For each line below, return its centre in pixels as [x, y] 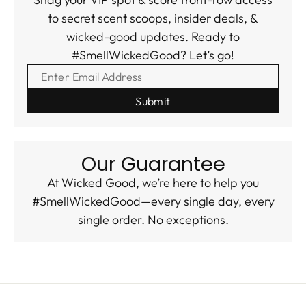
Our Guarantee [153, 164]
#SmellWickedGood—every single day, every [153, 201]
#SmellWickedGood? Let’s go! [153, 55]
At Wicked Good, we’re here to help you [153, 183]
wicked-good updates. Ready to [153, 37]
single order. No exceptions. [153, 220]
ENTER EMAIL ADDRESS [98, 71]
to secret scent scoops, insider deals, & [153, 18]
